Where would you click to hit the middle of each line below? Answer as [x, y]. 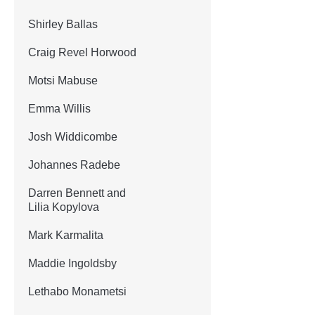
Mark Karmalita [66, 235]
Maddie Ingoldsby [72, 263]
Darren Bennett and [77, 193]
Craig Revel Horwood [82, 52]
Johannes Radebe [74, 165]
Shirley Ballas [63, 24]
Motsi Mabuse [63, 80]
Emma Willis [59, 108]
